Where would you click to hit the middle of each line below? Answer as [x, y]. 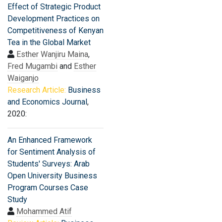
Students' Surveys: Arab [49, 164]
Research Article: [37, 90]
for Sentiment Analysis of [52, 152]
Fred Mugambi [32, 66]
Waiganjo [23, 78]
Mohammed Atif [44, 211]
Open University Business [52, 176]
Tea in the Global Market [49, 42]
